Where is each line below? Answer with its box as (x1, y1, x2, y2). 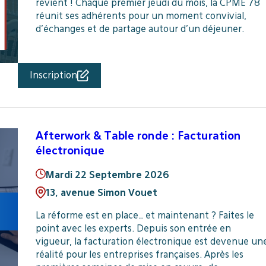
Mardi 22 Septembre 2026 (45, 169, 169, 181)
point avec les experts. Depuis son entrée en (35, 223, 231, 235)
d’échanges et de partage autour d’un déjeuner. (35, 23, 244, 34)
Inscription (29, 69, 77, 81)
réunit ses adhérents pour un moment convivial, (35, 9, 246, 21)
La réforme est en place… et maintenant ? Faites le (35, 210, 254, 221)
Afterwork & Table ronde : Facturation (35, 128, 241, 142)
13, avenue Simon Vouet (45, 187, 157, 199)
